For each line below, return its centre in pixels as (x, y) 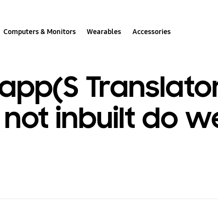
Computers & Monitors (40, 31)
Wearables (104, 31)
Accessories (151, 31)
